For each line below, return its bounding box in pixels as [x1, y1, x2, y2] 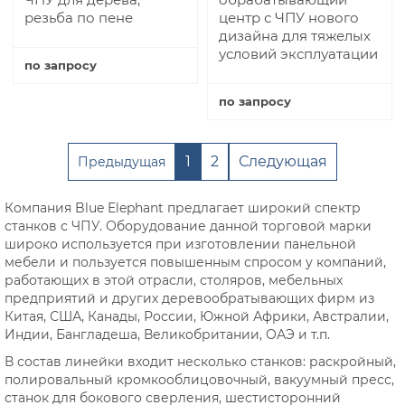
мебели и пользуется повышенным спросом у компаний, [5, 253, 386, 270]
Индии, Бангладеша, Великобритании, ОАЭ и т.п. [5, 325, 330, 343]
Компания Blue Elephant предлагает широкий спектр [5, 199, 361, 216]
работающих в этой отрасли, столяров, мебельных [5, 271, 343, 288]
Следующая [239, 152, 327, 170]
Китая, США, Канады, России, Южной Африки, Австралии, [5, 307, 389, 325]
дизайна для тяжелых [219, 26, 371, 44]
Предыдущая [78, 153, 165, 170]
